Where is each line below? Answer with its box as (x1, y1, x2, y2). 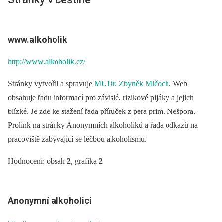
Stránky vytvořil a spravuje (8, 79, 94, 88)
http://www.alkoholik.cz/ (8, 57, 85, 66)
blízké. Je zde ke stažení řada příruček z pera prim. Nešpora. (8, 107, 195, 116)
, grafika (71, 157, 97, 166)
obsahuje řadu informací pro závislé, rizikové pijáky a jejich (8, 93, 194, 102)
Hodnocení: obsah (8, 157, 67, 166)
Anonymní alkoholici (8, 195, 92, 206)
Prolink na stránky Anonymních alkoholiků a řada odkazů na (8, 121, 198, 130)
